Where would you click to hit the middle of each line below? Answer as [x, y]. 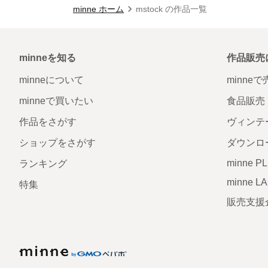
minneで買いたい [56, 100]
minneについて [51, 80]
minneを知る [48, 57]
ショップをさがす [57, 142]
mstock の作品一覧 [171, 9]
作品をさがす [48, 121]
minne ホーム [98, 9]
